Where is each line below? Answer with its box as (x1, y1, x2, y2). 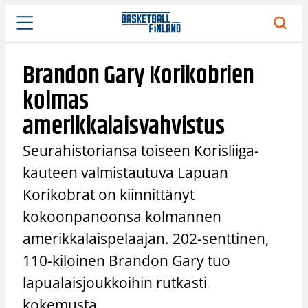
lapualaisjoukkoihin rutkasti (23, 272, 208, 292)
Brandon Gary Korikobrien (23, 56, 254, 96)
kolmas (23, 81, 89, 121)
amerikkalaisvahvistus (23, 107, 225, 146)
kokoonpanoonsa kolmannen (23, 206, 222, 226)
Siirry (5, 5, 30, 19)
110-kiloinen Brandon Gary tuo (23, 250, 231, 270)
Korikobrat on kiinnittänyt (23, 184, 195, 204)
